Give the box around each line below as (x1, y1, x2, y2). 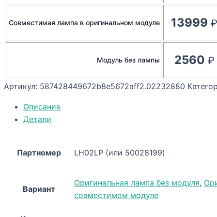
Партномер (16, 148, 61, 158)
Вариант (22, 184, 55, 194)
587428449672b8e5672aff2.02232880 (40, 81, 185, 92)
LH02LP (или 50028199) (74, 148, 165, 158)
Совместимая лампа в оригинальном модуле (9, 18, 160, 27)
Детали (23, 114, 51, 124)
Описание (23, 102, 61, 112)
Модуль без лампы (97, 56, 160, 64)
